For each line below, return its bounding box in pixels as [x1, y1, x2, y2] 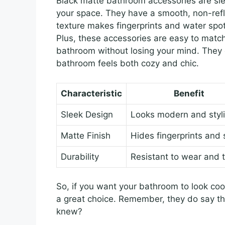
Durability [61, 151, 99, 162]
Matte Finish [61, 130, 110, 141]
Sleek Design [61, 109, 113, 120]
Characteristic [61, 88, 122, 98]
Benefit [173, 88, 204, 98]
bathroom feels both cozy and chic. [56, 58, 199, 69]
